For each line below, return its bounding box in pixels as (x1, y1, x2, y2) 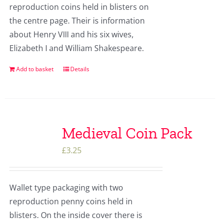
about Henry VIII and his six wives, (9, 29, 134, 40)
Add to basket (16, 65, 54, 74)
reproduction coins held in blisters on (9, 1, 149, 13)
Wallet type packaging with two (9, 182, 123, 193)
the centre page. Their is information (9, 15, 145, 27)
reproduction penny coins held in (9, 196, 133, 207)
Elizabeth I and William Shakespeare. (9, 43, 144, 54)
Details (70, 65, 89, 74)
